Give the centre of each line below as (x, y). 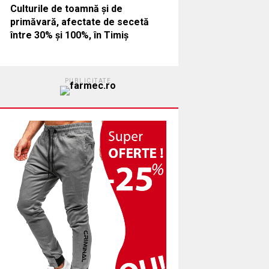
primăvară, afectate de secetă (79, 22)
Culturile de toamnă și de (66, 8)
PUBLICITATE (88, 80)
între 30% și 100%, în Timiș (69, 35)
